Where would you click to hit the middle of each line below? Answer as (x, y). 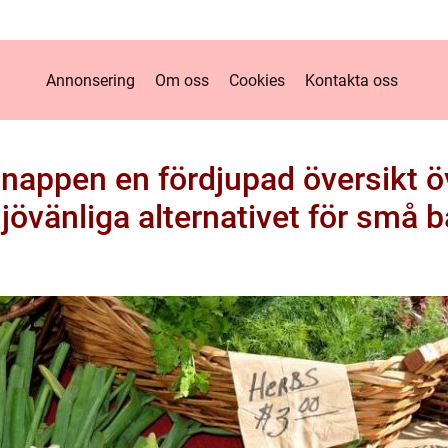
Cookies (257, 80)
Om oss (182, 80)
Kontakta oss (351, 80)
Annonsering (90, 80)
